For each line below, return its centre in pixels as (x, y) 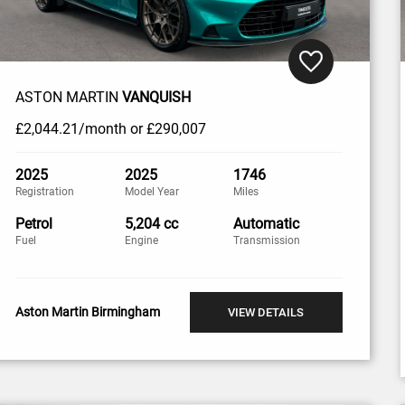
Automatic (267, 223)
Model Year (151, 191)
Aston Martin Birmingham (88, 312)
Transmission (267, 240)
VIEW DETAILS (266, 312)
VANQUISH (157, 97)
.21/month (93, 128)
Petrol (34, 223)
